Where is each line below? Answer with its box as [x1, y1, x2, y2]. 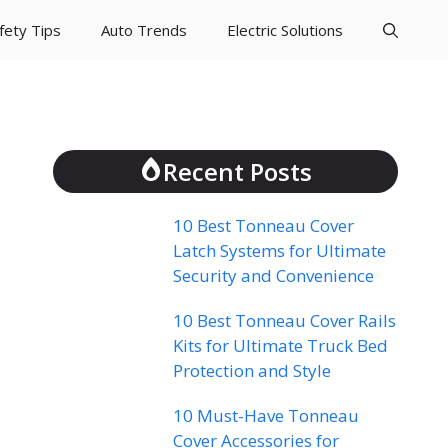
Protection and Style [172, 359, 331, 382]
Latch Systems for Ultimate [172, 239, 386, 262]
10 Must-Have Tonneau [172, 404, 359, 427]
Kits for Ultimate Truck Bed [172, 334, 388, 357]
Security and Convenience [172, 264, 374, 287]
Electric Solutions [227, 20, 343, 40]
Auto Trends [101, 20, 187, 40]
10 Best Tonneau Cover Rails [172, 309, 396, 332]
